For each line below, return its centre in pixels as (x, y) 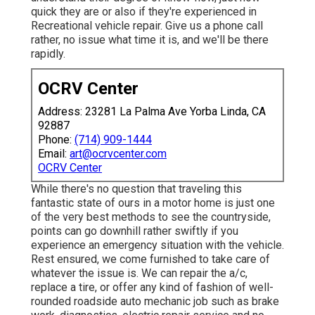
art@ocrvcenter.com (118, 154)
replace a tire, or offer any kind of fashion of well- (152, 288)
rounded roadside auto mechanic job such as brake (155, 302)
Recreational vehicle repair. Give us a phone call (147, 26)
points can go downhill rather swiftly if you (135, 231)
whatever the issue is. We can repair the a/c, (139, 274)
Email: (54, 154)
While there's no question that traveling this (136, 189)
